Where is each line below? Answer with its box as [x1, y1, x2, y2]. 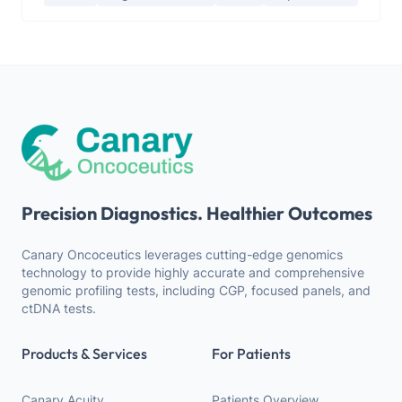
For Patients [212, 344, 291, 363]
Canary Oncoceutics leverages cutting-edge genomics [22, 246, 343, 262]
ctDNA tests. [22, 300, 96, 316]
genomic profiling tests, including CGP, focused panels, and [22, 282, 371, 298]
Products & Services [22, 344, 147, 363]
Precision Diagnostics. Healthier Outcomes [22, 201, 372, 224]
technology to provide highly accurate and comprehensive [22, 264, 364, 280]
